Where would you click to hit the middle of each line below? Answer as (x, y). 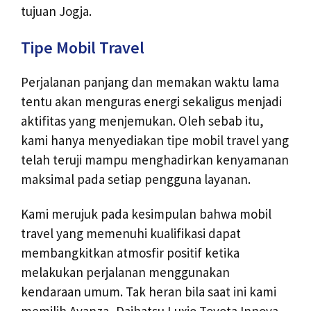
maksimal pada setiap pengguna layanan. (136, 179)
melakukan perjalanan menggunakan (125, 272)
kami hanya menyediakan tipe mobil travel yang (155, 140)
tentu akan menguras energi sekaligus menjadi (151, 101)
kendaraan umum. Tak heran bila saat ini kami (149, 292)
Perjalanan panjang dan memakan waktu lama (150, 82)
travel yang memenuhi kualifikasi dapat (131, 234)
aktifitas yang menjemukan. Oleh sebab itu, (142, 120)
